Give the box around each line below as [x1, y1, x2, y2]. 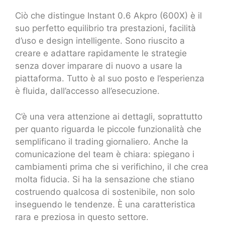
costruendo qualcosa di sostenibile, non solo [15, 186, 195, 197]
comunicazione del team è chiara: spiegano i [15, 149, 194, 159]
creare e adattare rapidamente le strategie [15, 48, 187, 59]
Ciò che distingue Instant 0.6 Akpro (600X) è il [15, 11, 202, 21]
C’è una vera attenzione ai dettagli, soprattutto [15, 111, 202, 122]
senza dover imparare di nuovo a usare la [15, 61, 182, 71]
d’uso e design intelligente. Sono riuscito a [15, 36, 185, 46]
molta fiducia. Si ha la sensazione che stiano [15, 174, 194, 184]
